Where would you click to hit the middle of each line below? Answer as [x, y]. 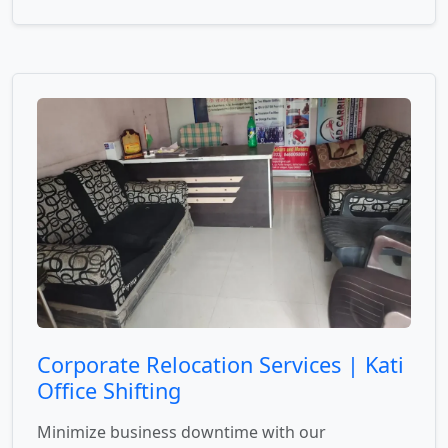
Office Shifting [109, 391]
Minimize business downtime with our [181, 432]
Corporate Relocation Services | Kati [220, 365]
